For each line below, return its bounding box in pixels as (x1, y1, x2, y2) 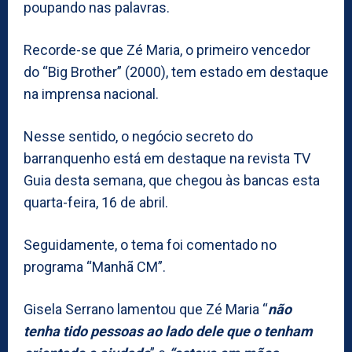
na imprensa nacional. (24, 85, 159, 102)
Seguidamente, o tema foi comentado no (24, 236, 277, 253)
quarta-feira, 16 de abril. (24, 193, 168, 211)
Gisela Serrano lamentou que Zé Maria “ (24, 300, 268, 317)
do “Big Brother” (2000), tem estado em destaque (24, 63, 328, 80)
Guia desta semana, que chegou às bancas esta (24, 171, 320, 189)
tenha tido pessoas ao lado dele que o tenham (24, 322, 313, 339)
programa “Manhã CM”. (24, 258, 166, 275)
